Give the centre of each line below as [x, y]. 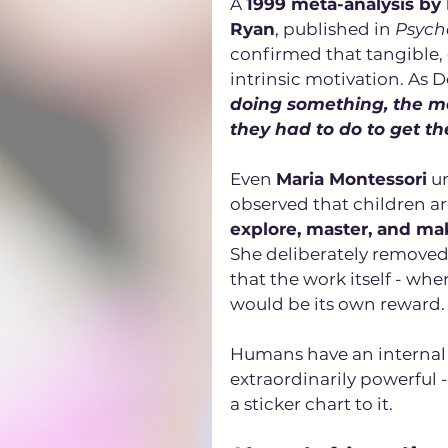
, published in [335, 28]
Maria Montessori [351, 178]
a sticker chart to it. [311, 403]
